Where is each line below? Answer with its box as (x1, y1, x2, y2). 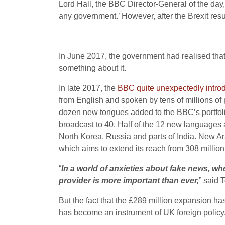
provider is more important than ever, (59, 176, 199, 185)
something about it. (59, 64, 126, 73)
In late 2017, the (59, 84, 118, 93)
